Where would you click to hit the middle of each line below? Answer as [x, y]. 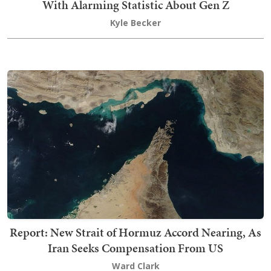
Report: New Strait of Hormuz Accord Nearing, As [135, 233]
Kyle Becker [135, 23]
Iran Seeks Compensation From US [135, 248]
